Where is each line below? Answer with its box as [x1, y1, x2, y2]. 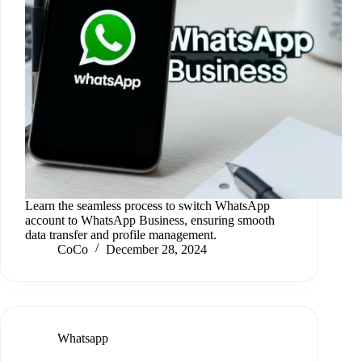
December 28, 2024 [106, 242, 207, 257]
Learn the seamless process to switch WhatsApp [25, 199, 270, 213]
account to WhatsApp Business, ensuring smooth [25, 213, 275, 228]
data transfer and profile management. [25, 228, 217, 242]
